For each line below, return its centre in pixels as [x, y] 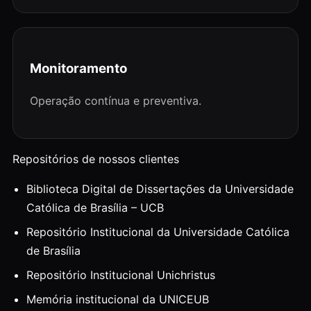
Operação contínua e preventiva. [116, 101]
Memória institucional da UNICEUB [118, 300]
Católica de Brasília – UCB [95, 208]
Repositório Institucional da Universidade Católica [158, 232]
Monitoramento [78, 68]
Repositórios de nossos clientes [96, 159]
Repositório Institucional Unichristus [121, 275]
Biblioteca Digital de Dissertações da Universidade [160, 189]
